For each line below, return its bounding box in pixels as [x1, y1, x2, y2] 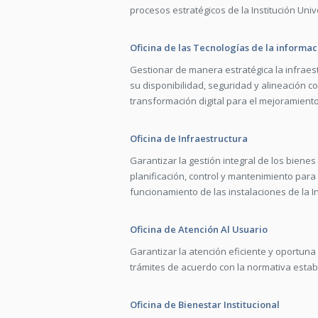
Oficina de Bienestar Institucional [130, 298, 280, 311]
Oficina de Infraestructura [130, 132, 248, 145]
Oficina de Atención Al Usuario [130, 223, 268, 236]
